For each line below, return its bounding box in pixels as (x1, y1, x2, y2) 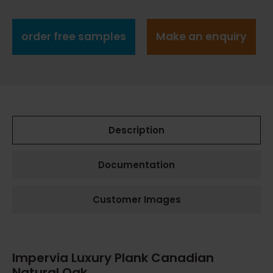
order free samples (21, 29, 126, 44)
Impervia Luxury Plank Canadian (12, 249, 214, 266)
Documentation (98, 158, 175, 171)
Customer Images (92, 193, 181, 206)
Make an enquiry (156, 29, 247, 44)
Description (108, 123, 165, 136)
